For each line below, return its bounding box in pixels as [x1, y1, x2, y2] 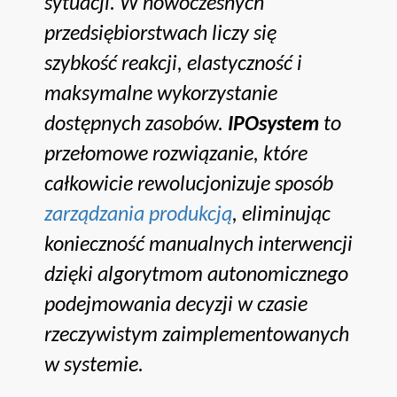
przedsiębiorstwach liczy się [44, 23, 276, 45]
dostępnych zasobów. [44, 113, 228, 136]
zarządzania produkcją [44, 204, 232, 226]
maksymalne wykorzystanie [44, 83, 277, 105]
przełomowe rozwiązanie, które [44, 144, 307, 166]
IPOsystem [228, 113, 319, 136]
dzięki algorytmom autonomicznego [44, 264, 348, 286]
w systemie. [44, 354, 144, 377]
